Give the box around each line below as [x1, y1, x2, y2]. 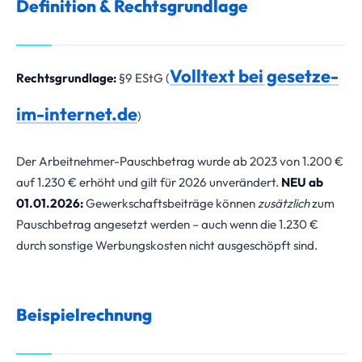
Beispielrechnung [16, 304, 152, 325]
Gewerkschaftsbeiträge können [83, 196, 258, 211]
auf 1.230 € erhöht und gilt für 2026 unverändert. [16, 175, 281, 190]
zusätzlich [258, 196, 309, 211]
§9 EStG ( [116, 70, 170, 86]
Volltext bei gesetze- [170, 65, 339, 87]
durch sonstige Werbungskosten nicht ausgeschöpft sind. [16, 238, 318, 253]
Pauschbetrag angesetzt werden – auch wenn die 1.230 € [16, 217, 318, 232]
